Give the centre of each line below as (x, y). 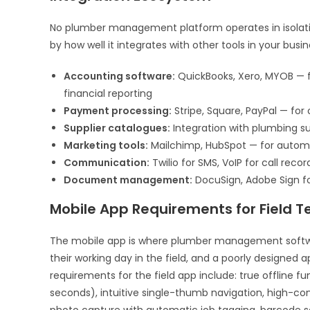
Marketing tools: (106, 145)
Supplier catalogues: (117, 128)
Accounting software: (119, 76)
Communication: (107, 162)
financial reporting (108, 93)
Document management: (128, 180)
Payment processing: (118, 110)
